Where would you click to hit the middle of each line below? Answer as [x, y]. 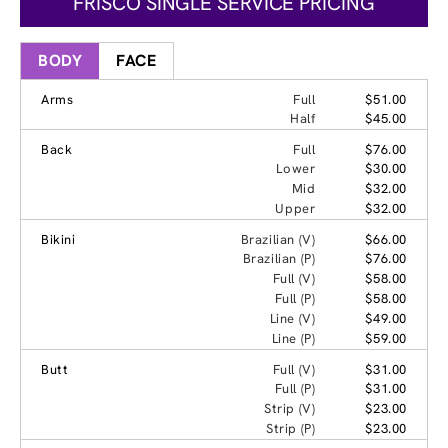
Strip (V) [289, 408]
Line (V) [292, 318]
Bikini [58, 239]
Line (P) [293, 338]
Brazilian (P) [279, 258]
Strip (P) [290, 428]
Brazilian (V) [278, 239]
